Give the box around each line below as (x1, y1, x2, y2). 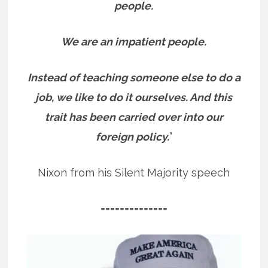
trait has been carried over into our (44, 110, 223, 123)
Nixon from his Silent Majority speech (38, 166, 230, 179)
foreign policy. (95, 130, 169, 143)
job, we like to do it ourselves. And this (35, 90, 233, 103)
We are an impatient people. (61, 35, 207, 48)
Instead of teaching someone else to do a (27, 71, 240, 84)
